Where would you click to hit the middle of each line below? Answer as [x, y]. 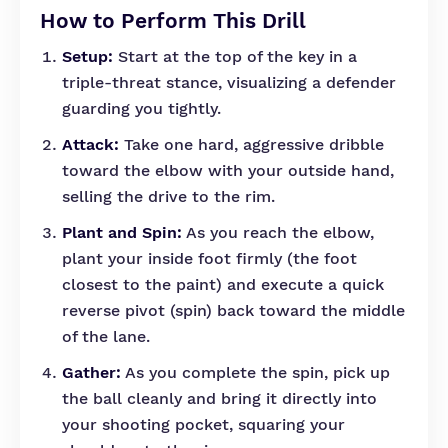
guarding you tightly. [141, 108]
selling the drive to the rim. [168, 196]
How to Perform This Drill [173, 20]
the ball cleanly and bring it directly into [219, 398]
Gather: [91, 372]
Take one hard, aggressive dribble [251, 144]
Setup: [87, 56]
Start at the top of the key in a [235, 56]
